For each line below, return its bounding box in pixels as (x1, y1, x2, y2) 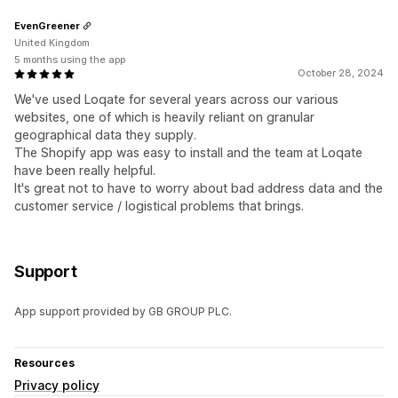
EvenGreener (14, 19, 80, 32)
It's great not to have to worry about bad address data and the (14, 180, 383, 196)
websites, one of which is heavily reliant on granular (14, 109, 314, 125)
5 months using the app (14, 53, 125, 67)
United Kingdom (14, 36, 90, 50)
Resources (14, 356, 75, 370)
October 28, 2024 (298, 67, 384, 80)
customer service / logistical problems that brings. (14, 198, 304, 214)
